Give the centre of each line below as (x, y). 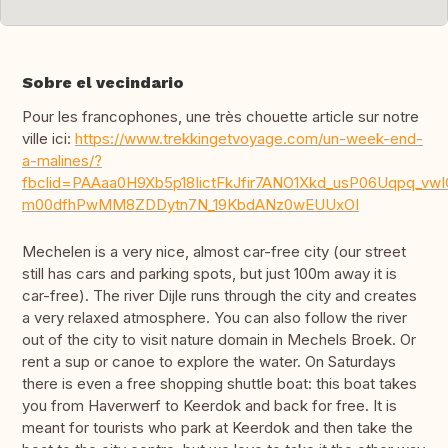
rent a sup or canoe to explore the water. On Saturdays (209, 362)
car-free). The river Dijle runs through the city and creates (219, 296)
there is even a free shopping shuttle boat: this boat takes (219, 384)
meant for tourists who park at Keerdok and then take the (217, 428)
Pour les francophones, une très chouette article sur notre (220, 117)
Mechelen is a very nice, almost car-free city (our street (214, 252)
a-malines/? (62, 161)
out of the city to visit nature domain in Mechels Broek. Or (219, 340)
